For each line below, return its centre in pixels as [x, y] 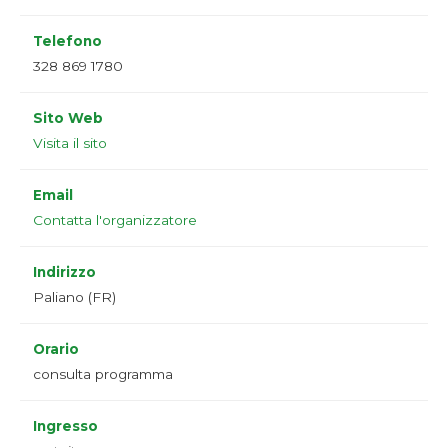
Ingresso [65, 426]
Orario [56, 349]
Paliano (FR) [74, 297]
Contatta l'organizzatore [115, 220]
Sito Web [68, 118]
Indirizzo [64, 272]
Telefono [67, 41]
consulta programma [103, 374]
